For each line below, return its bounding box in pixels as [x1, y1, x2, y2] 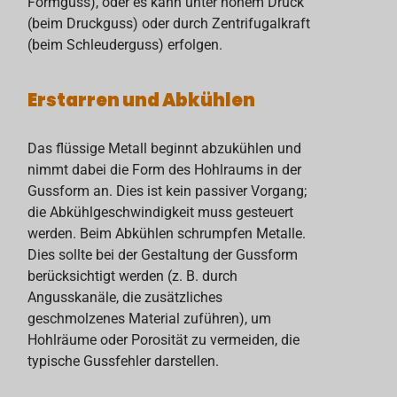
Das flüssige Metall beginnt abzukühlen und [27, 139, 302, 157]
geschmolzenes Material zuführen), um [27, 309, 272, 327]
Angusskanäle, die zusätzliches [27, 288, 223, 306]
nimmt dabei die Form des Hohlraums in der [27, 160, 302, 178]
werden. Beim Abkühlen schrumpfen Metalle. [27, 224, 307, 242]
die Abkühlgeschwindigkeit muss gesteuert [27, 203, 294, 221]
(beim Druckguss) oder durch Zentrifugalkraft [27, 15, 311, 33]
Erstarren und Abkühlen [27, 87, 256, 113]
